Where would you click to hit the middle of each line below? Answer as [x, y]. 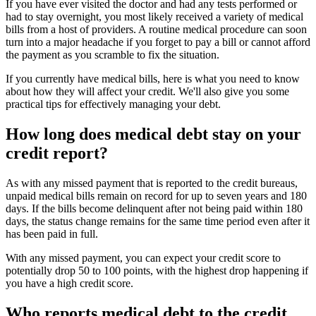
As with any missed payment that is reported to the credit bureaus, [152, 183]
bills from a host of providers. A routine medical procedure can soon [156, 30]
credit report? [57, 153]
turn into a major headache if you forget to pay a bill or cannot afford [158, 42]
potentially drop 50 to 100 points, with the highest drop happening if [157, 270]
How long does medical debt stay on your [153, 134]
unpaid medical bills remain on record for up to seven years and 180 [156, 195]
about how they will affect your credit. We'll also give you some [147, 92]
